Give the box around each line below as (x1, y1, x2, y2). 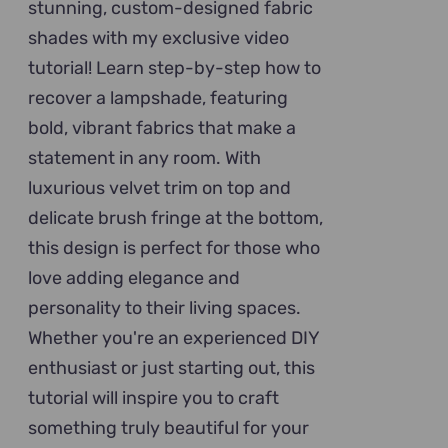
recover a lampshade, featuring (28, 87, 289, 109)
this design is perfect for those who (28, 237, 321, 259)
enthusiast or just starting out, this (28, 357, 316, 379)
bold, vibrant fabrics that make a (28, 117, 297, 139)
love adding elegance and (28, 267, 241, 289)
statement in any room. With (28, 147, 262, 169)
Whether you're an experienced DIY (28, 327, 320, 349)
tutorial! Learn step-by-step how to (28, 57, 322, 79)
